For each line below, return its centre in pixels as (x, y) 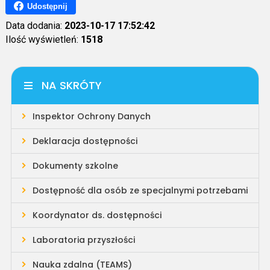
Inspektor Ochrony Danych (91, 116)
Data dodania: (35, 26)
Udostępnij (47, 6)
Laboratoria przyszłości (83, 240)
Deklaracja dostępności (85, 141)
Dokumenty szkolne (75, 166)
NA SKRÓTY (71, 85)
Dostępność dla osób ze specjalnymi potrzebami (140, 190)
